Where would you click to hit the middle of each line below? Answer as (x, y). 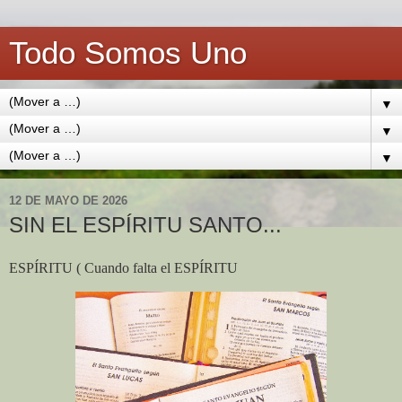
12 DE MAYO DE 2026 (68, 200)
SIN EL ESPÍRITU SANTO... (145, 225)
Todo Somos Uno (128, 53)
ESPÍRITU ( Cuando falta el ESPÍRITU (123, 267)
